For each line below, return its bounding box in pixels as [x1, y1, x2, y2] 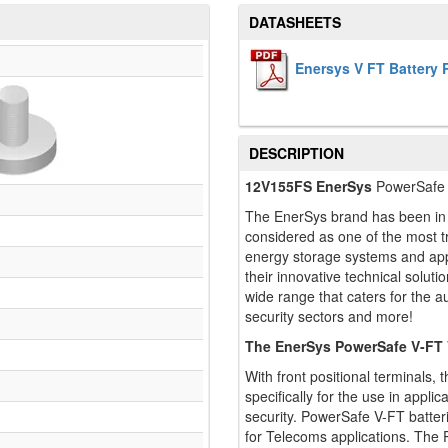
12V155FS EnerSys [245, 176, 372, 197]
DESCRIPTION [249, 143, 344, 164]
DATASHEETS [249, 12, 341, 33]
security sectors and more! [245, 306, 413, 327]
